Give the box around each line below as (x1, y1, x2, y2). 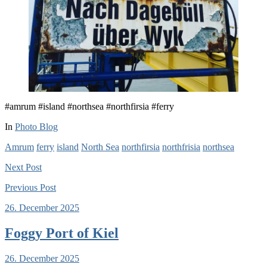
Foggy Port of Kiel (5, 225, 119, 241)
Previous (5, 182, 38, 193)
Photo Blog (15, 121, 58, 132)
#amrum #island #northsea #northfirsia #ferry (5, 101, 174, 111)
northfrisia (162, 141, 200, 152)
